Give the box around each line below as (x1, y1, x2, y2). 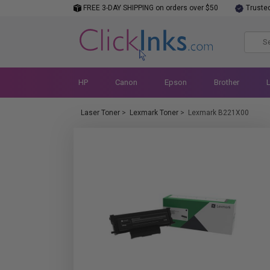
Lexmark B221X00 (188, 108, 249, 117)
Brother (213, 78, 239, 87)
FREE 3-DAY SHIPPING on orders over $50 (81, 4, 218, 12)
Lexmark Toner (130, 108, 178, 117)
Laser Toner (81, 108, 120, 117)
